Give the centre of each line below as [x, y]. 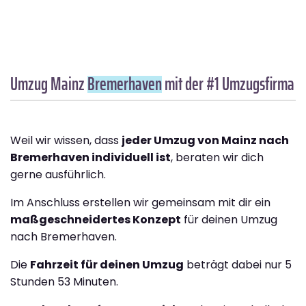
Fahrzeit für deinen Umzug [107, 265]
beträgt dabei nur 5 [238, 265]
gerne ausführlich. [58, 175]
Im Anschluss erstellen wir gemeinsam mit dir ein [140, 203]
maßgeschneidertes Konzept [96, 220]
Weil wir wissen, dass [66, 141]
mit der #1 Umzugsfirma [228, 84]
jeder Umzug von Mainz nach [205, 141]
